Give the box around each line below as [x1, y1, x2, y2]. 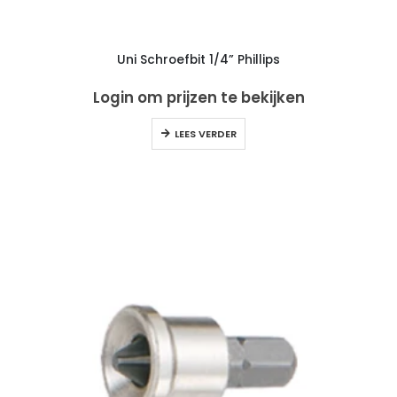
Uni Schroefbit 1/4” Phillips [117, 51, 280, 69]
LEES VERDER [174, 126, 237, 141]
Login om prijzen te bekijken [92, 86, 305, 108]
